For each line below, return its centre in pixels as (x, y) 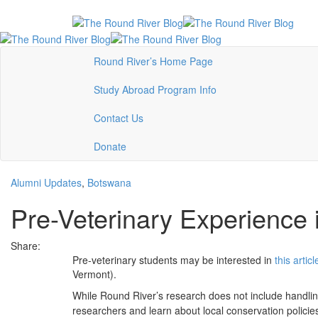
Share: (26, 245)
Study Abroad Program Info (155, 89)
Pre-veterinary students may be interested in (174, 259)
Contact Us (119, 117)
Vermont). (94, 274)
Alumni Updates (46, 182)
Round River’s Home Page (153, 61)
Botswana (109, 182)
